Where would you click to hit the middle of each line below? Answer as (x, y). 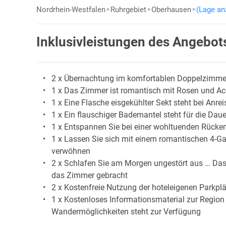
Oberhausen (171, 10)
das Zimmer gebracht (90, 176)
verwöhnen (71, 151)
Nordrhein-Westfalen (71, 10)
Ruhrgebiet (128, 10)
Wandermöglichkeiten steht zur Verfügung (126, 212)
